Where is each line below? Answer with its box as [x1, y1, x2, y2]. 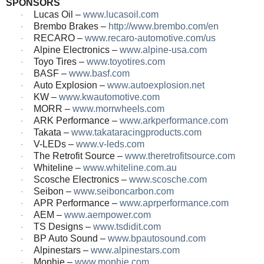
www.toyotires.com [87, 56, 165, 67]
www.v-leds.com [76, 138, 144, 149]
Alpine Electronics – [34, 44, 120, 55]
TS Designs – [34, 221, 93, 232]
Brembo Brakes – [34, 21, 108, 31]
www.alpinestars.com [91, 245, 180, 255]
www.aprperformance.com [120, 197, 229, 208]
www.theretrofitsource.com [125, 150, 235, 161]
